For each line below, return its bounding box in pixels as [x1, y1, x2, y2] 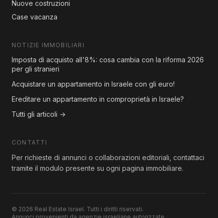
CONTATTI [12, 139, 48, 146]
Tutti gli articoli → [12, 110, 66, 119]
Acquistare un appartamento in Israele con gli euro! [12, 80, 175, 89]
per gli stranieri [12, 65, 59, 73]
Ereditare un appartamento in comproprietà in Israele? [12, 95, 184, 104]
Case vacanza [12, 13, 57, 21]
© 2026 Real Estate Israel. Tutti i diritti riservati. [12, 205, 144, 213]
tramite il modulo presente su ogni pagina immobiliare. [12, 164, 183, 173]
